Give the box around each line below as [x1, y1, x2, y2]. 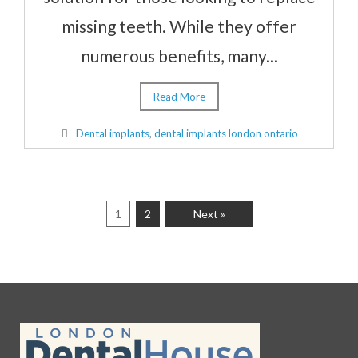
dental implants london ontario [153, 127, 298, 141]
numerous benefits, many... [80, 46, 278, 66]
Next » [193, 207, 225, 221]
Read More [153, 90, 205, 104]
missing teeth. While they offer [62, 16, 296, 37]
